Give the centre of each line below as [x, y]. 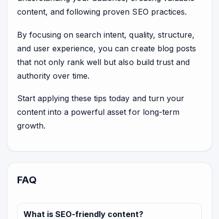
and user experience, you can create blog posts [107, 48]
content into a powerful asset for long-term [98, 112]
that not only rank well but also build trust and [103, 62]
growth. [32, 125]
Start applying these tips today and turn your [101, 98]
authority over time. [54, 76]
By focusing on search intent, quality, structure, [106, 34]
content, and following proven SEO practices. [102, 12]
